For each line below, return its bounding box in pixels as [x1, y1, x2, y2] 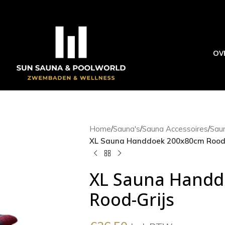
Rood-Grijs [89, 188, 174, 211]
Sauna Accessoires [142, 124, 208, 134]
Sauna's [113, 124, 140, 134]
